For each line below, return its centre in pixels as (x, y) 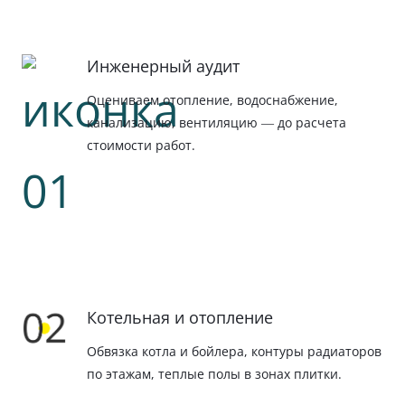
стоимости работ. (141, 145)
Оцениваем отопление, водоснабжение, (212, 99)
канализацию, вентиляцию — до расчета (217, 122)
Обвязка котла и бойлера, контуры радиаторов (234, 351)
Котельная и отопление (180, 317)
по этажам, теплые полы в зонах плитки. (214, 373)
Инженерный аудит (163, 66)
